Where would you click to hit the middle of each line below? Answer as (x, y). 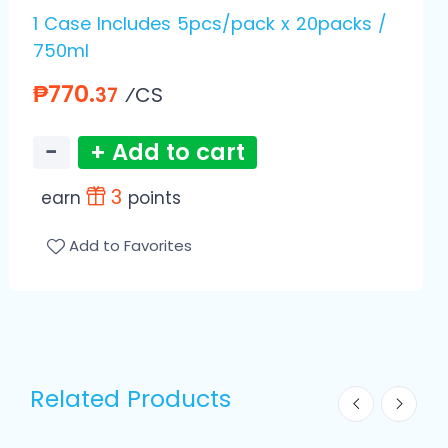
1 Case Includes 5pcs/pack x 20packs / (210, 24)
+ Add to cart (167, 152)
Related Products (130, 399)
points (154, 198)
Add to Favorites (130, 246)
